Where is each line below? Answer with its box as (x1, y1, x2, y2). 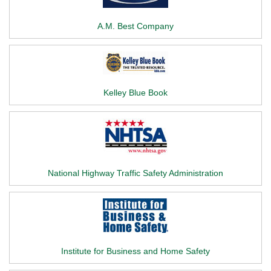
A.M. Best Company (97, 21, 174, 31)
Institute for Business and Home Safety (61, 246, 210, 256)
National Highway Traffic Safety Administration (48, 168, 223, 178)
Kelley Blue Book (103, 88, 168, 97)
